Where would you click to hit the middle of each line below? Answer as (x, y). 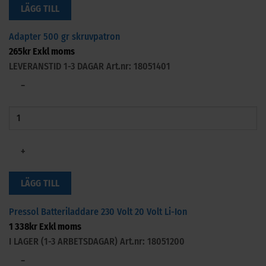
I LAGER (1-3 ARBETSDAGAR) (64, 241)
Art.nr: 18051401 (138, 66)
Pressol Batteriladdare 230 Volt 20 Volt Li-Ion (98, 211)
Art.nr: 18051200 (152, 241)
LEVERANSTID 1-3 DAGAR (58, 66)
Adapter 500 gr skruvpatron (64, 37)
